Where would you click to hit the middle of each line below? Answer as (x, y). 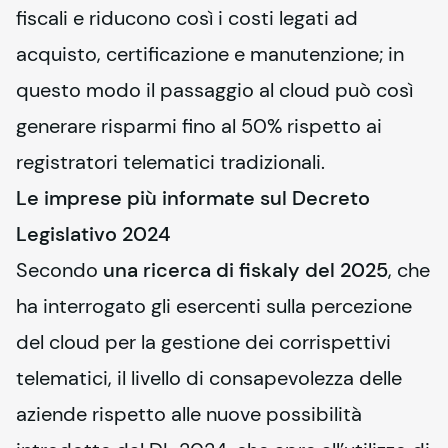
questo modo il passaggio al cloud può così (214, 90)
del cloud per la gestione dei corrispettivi (203, 342)
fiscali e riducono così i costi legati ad (187, 18)
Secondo (59, 270)
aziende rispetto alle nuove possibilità (189, 414)
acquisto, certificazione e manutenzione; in (210, 54)
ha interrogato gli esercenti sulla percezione (214, 306)
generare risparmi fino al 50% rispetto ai (199, 126)
